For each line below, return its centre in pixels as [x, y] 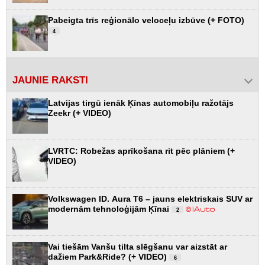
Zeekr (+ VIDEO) [80, 113]
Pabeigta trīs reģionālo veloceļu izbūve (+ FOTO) [146, 20]
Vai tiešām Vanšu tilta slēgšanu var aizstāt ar [138, 246]
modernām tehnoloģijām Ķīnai [110, 209]
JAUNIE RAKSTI [50, 80]
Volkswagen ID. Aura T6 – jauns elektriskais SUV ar [150, 198]
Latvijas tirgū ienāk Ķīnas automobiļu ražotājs [141, 103]
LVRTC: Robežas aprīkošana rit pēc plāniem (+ [141, 151]
